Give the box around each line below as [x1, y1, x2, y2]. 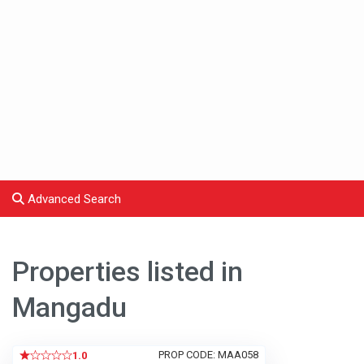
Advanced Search [24, 192, 122, 207]
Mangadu [12, 291, 128, 324]
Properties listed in [12, 255, 244, 288]
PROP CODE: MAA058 [158, 349, 259, 362]
